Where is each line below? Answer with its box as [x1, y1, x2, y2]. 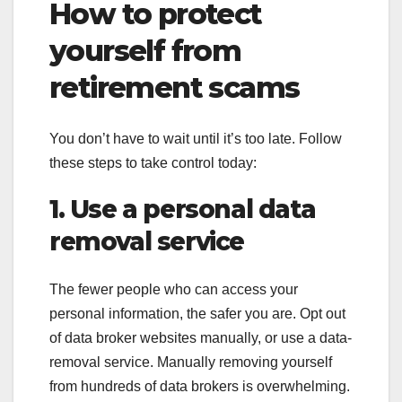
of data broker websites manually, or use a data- [49, 330, 352, 346]
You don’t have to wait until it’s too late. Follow [49, 130, 342, 146]
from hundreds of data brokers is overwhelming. [49, 379, 350, 395]
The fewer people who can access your [49, 282, 298, 298]
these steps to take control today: [49, 154, 257, 170]
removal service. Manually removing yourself [49, 354, 332, 371]
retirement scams [49, 70, 300, 106]
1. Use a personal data [49, 193, 316, 224]
